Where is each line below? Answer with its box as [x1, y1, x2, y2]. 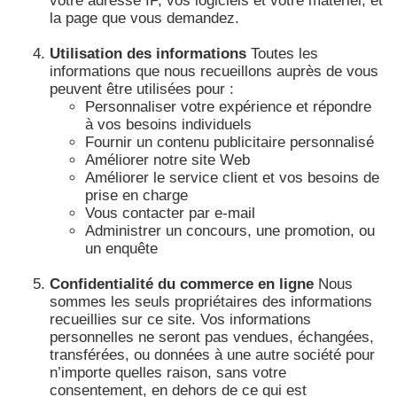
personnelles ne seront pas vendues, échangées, [50, 328, 374, 346]
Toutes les [246, 44, 318, 62]
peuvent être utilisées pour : [50, 80, 234, 97]
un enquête [85, 239, 158, 257]
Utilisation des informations [50, 44, 246, 62]
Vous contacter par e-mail [85, 204, 255, 222]
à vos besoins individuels [85, 115, 252, 133]
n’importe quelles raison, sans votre [50, 363, 286, 381]
